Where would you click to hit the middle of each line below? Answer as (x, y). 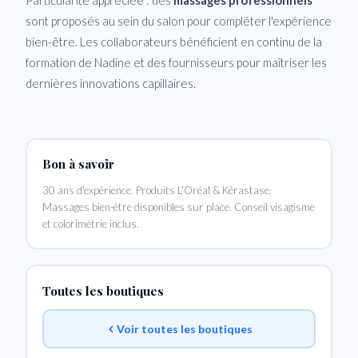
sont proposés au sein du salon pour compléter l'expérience (179, 20)
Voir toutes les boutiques (185, 328)
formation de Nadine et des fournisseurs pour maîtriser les (176, 62)
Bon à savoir (78, 164)
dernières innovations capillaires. (111, 83)
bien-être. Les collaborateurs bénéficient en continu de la (174, 41)
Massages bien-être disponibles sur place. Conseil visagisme (178, 207)
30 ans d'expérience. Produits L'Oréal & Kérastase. (157, 191)
